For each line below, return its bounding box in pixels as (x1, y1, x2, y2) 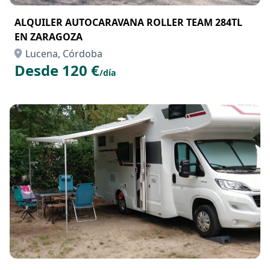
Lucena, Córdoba (25, 47, 102, 60)
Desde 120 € (14, 60, 99, 80)
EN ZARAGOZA (14, 30, 83, 43)
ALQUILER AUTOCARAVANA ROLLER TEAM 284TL (14, 16, 242, 29)
